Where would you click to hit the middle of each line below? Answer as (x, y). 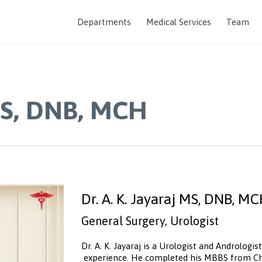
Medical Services (179, 22)
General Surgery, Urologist (150, 221)
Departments (104, 22)
